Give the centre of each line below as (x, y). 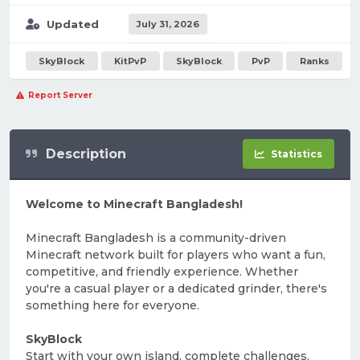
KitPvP (131, 61)
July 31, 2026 (168, 24)
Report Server (60, 95)
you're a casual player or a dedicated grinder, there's (176, 288)
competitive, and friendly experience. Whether (162, 272)
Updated (73, 24)
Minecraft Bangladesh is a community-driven (156, 238)
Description (86, 153)
